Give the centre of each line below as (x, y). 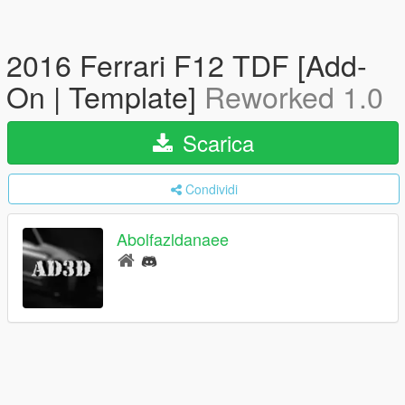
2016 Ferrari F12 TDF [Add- (187, 64)
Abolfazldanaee (173, 239)
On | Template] (105, 96)
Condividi (211, 189)
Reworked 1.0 (294, 96)
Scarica (215, 142)
